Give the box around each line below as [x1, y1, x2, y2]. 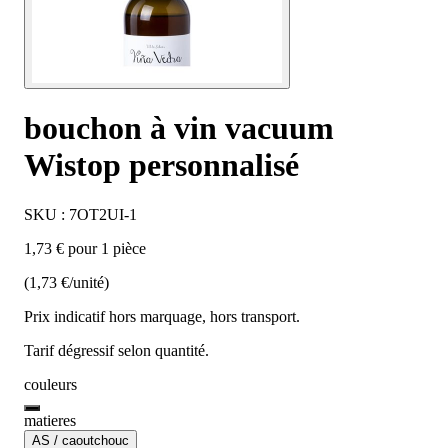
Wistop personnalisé [24, 147, 299, 184]
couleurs [24, 375, 77, 393]
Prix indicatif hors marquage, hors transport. [24, 307, 300, 325]
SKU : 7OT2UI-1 [24, 205, 137, 223]
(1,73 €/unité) [24, 273, 109, 291]
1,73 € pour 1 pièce [24, 239, 146, 257]
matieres [24, 411, 76, 429]
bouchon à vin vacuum [24, 110, 334, 147]
